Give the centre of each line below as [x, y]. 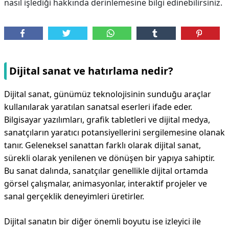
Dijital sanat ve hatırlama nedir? [91, 71]
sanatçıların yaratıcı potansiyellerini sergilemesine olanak [114, 132]
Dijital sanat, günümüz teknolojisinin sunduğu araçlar [108, 94]
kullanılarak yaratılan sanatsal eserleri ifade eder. [98, 107]
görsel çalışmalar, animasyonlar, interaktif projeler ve [106, 184]
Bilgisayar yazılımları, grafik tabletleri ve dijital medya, [107, 120]
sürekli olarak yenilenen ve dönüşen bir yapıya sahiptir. [109, 158]
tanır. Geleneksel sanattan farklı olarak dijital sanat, [102, 145]
